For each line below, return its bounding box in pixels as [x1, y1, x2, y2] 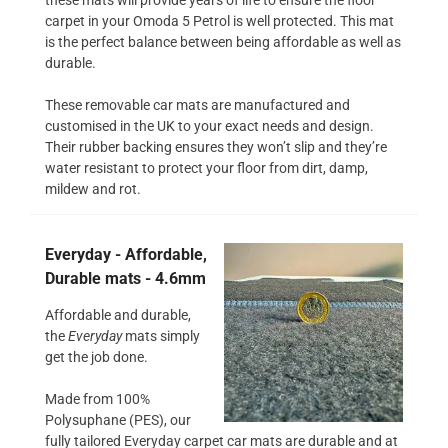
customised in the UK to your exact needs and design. [45, 117, 374, 134]
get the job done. [45, 348, 148, 365]
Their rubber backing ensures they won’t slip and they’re [45, 138, 387, 155]
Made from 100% [45, 390, 150, 407]
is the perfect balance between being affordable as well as [45, 33, 401, 50]
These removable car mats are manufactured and [45, 96, 350, 113]
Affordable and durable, [45, 306, 191, 323]
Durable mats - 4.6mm [45, 268, 206, 288]
